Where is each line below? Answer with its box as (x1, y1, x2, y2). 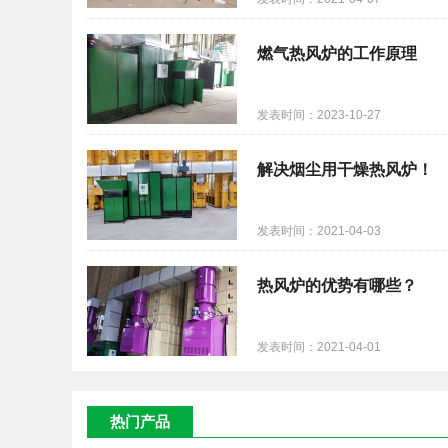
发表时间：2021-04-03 (257, 224, 381, 238)
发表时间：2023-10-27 (257, 108, 381, 122)
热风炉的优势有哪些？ (257, 277, 417, 294)
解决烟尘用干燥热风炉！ (257, 161, 433, 178)
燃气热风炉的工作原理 (257, 45, 417, 62)
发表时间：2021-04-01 (257, 340, 381, 354)
